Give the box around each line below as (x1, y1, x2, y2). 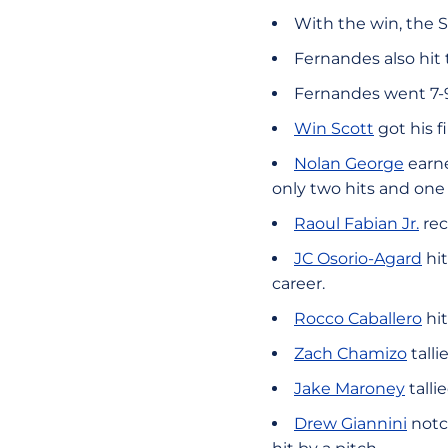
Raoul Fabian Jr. (294, 214, 419, 233)
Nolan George (294, 154, 404, 173)
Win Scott (294, 119, 374, 138)
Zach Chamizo (294, 344, 407, 363)
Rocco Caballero (294, 309, 422, 328)
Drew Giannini (294, 414, 407, 433)
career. (272, 274, 325, 293)
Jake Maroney (294, 379, 405, 398)
